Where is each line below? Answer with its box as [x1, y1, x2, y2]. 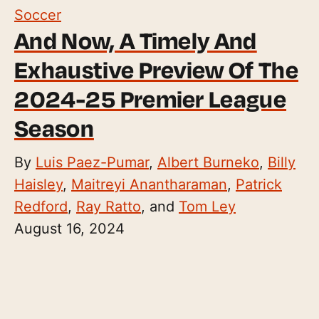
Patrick [236, 175, 282, 193]
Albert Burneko [157, 153, 259, 171]
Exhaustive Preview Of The [14, 54, 299, 85]
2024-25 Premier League [14, 83, 287, 114]
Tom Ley [179, 197, 236, 215]
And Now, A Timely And [14, 25, 257, 56]
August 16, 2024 [14, 219, 125, 237]
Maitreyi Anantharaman [71, 175, 227, 193]
